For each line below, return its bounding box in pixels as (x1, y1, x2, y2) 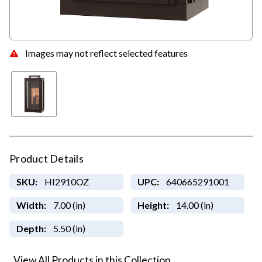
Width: (16, 199, 46, 211)
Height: (137, 199, 169, 211)
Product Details (9, 152, 84, 166)
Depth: (16, 223, 46, 235)
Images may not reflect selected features (25, 47, 188, 58)
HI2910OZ (44, 176, 89, 188)
